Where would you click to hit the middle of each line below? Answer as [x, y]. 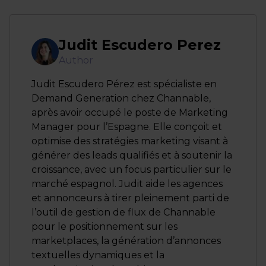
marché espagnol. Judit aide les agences [127, 183]
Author [76, 60]
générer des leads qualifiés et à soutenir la [132, 155]
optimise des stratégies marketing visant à [130, 141]
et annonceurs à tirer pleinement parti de [130, 198]
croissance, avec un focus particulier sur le [132, 169]
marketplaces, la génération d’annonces [126, 240]
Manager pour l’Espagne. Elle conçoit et [127, 126]
